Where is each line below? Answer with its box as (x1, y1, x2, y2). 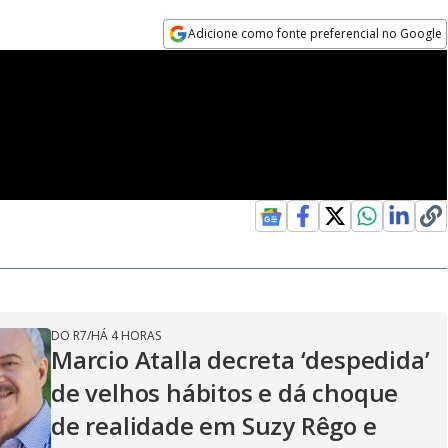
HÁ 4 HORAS (91, 327, 161, 344)
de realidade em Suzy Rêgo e (51, 409, 377, 442)
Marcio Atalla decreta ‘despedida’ (51, 343, 430, 376)
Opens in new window (163, 50, 327, 72)
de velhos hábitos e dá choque (51, 376, 399, 409)
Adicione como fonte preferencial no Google (188, 25, 443, 42)
